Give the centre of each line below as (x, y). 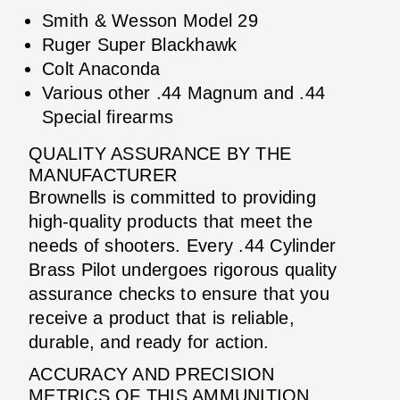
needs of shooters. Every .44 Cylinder (183, 245)
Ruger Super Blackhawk (140, 44)
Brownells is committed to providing (172, 197)
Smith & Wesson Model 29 (150, 20)
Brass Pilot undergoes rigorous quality (183, 269)
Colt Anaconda (101, 68)
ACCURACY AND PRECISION (152, 374)
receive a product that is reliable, (162, 317)
